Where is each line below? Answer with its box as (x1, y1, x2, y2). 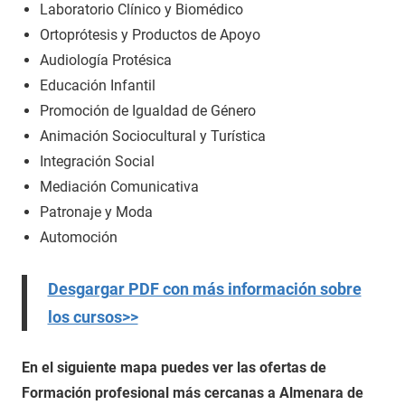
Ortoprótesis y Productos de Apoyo (40, 26, 260, 43)
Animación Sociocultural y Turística (40, 127, 266, 145)
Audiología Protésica (40, 52, 172, 69)
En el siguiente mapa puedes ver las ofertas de (22, 359, 326, 376)
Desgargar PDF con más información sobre (47, 279, 362, 298)
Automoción (40, 229, 118, 246)
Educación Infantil (40, 77, 155, 94)
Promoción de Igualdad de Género (40, 102, 256, 119)
